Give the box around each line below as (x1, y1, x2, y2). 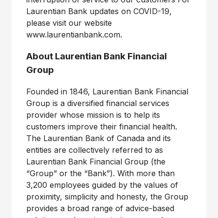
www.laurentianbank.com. (26, 30, 122, 39)
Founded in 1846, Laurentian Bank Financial (26, 87, 188, 97)
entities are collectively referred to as (26, 145, 163, 155)
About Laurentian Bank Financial (26, 50, 167, 62)
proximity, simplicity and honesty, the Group (26, 192, 188, 202)
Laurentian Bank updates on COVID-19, (26, 6, 172, 16)
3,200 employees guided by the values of (26, 180, 178, 190)
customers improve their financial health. (26, 122, 177, 132)
